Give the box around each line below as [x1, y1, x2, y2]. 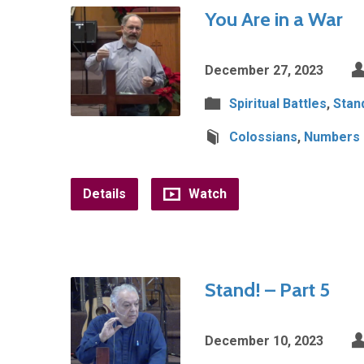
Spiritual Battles [229, 96, 327, 111]
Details [83, 186, 126, 201]
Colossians [229, 129, 297, 145]
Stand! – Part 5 [205, 278, 330, 301]
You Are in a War [205, 7, 343, 31]
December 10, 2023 [205, 333, 323, 349]
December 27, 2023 [205, 63, 323, 78]
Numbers [304, 129, 360, 145]
